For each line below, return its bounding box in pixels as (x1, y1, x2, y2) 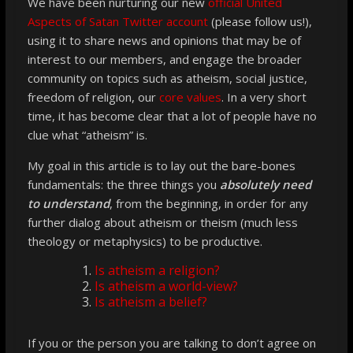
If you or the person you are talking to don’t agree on (27, 334, 316, 351)
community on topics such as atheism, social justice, (27, 69, 307, 86)
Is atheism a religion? (94, 261, 220, 279)
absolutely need (219, 176, 311, 192)
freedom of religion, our (27, 88, 159, 105)
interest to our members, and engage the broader (27, 50, 302, 67)
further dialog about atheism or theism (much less (27, 214, 298, 230)
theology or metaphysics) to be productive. (27, 232, 262, 249)
